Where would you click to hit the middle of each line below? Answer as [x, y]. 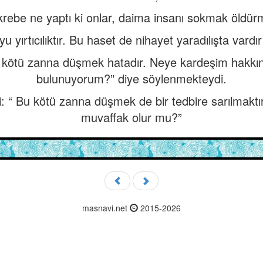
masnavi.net [106, 208]
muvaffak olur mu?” [131, 117]
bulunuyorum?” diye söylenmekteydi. [131, 78]
